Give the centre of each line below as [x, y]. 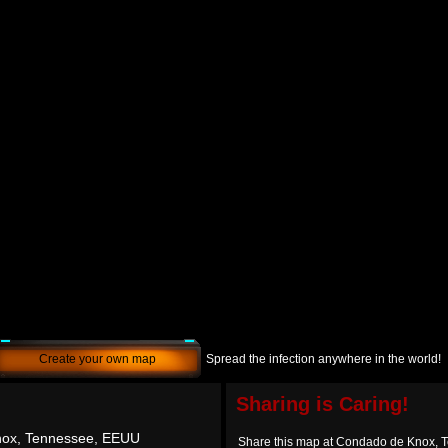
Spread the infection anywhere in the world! [323, 359]
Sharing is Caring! [322, 404]
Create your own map [97, 359]
